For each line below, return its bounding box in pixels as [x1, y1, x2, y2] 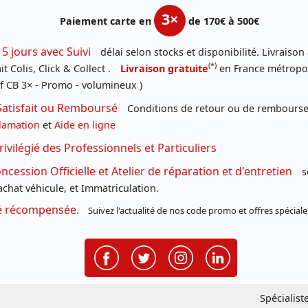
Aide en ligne [54, 118, 115, 131]
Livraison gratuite [120, 61, 208, 75]
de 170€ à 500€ [186, 14, 262, 27]
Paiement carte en [60, 14, 154, 27]
